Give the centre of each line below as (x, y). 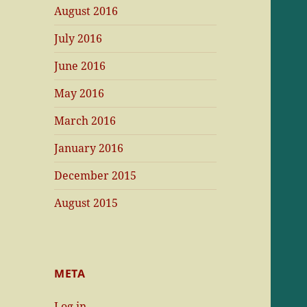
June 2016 (80, 66)
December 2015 (96, 176)
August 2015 (86, 203)
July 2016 (78, 39)
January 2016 (89, 148)
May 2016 (79, 94)
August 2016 (86, 11)
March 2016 (85, 121)
